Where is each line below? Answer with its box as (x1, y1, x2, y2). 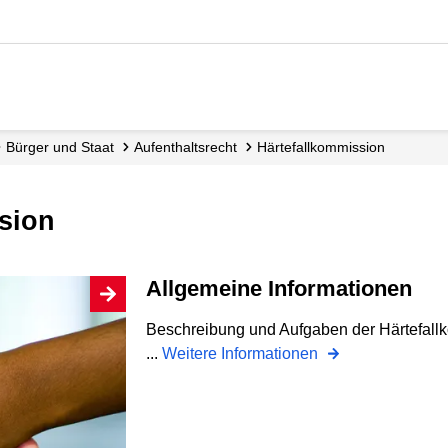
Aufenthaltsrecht (143, 139, 237, 155)
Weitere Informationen (162, 345, 322, 362)
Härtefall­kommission (267, 139, 385, 155)
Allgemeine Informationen (162, 275, 412, 301)
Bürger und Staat (15, 139, 114, 155)
